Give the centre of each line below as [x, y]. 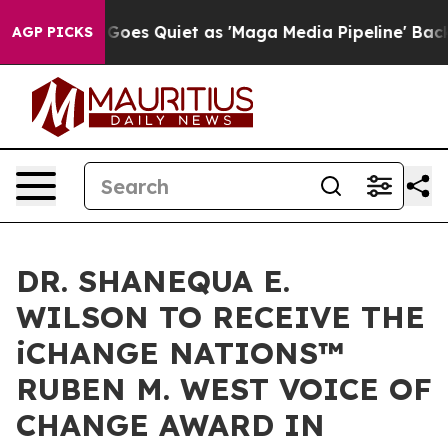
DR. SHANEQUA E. [153, 281]
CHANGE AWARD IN [170, 425]
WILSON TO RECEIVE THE [220, 317]
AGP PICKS [52, 32]
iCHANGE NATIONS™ [180, 353]
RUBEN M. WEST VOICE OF [224, 389]
